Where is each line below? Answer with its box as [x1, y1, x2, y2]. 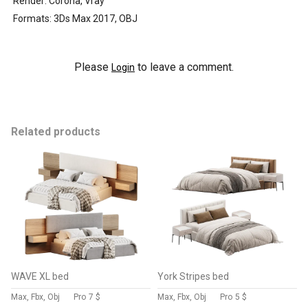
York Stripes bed [157, 271, 229, 282]
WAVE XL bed [11, 271, 69, 282]
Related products [11, 125, 100, 138]
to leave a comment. [135, 60, 234, 74]
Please [74, 60, 111, 74]
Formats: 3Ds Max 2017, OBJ [13, 13, 137, 24]
